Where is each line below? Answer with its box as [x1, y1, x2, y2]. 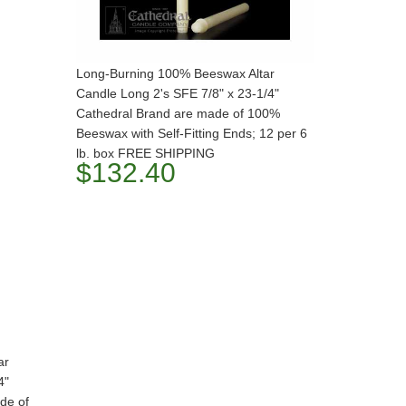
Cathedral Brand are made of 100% [75, 105, 280, 121]
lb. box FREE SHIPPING [75, 145, 215, 160]
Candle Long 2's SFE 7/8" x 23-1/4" [75, 85, 279, 101]
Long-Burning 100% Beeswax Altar [75, 65, 275, 81]
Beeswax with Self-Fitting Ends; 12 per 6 [75, 125, 307, 140]
